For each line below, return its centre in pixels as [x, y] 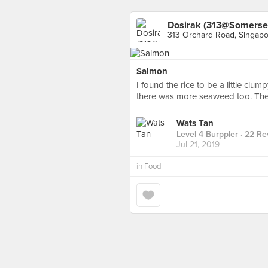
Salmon [152, 71]
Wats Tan [195, 124]
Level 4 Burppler [207, 135]
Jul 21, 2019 [198, 145]
